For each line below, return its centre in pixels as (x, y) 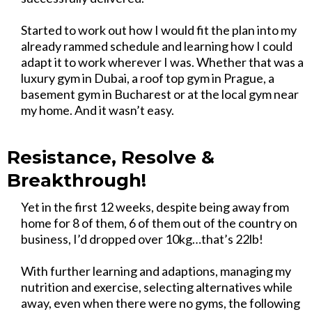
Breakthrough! (77, 180)
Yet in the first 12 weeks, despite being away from (155, 207)
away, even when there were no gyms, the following (161, 303)
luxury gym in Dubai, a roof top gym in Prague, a (148, 78)
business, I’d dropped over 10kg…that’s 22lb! (142, 239)
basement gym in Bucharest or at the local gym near (160, 94)
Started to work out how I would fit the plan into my (159, 30)
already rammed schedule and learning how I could (157, 46)
